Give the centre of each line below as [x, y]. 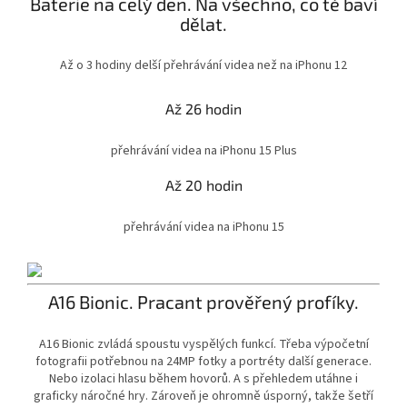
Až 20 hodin [203, 185]
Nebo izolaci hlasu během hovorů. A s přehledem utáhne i [203, 379]
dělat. [203, 23]
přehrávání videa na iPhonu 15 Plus [203, 151]
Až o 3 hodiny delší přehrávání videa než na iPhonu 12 [203, 66]
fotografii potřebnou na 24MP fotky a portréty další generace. [203, 362]
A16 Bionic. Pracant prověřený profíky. [203, 302]
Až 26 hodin [203, 109]
